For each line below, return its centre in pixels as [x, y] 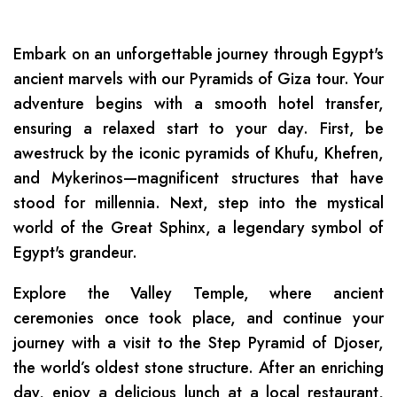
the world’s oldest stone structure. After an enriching [198, 368]
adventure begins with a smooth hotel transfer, [198, 104]
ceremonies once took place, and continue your [198, 318]
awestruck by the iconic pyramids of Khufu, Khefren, [198, 153]
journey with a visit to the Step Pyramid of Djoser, [198, 343]
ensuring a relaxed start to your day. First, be [198, 128]
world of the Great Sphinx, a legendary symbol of [198, 228]
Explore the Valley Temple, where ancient [198, 293]
